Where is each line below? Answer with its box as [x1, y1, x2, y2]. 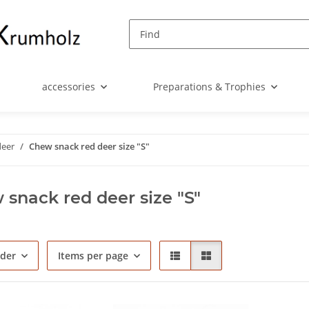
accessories [42, 80, 96, 94]
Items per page [57, 249, 128, 263]
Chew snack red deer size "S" [29, 140, 150, 153]
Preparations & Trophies [152, 80, 266, 94]
